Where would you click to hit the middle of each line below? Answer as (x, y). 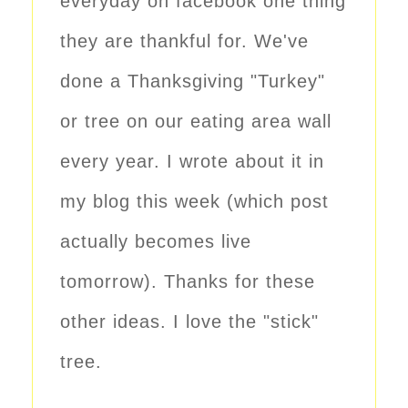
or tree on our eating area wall (196, 121)
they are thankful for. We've (184, 41)
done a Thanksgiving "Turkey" (193, 81)
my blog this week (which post (194, 201)
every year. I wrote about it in (192, 161)
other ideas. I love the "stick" (189, 321)
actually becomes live (156, 241)
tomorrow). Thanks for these (188, 281)
